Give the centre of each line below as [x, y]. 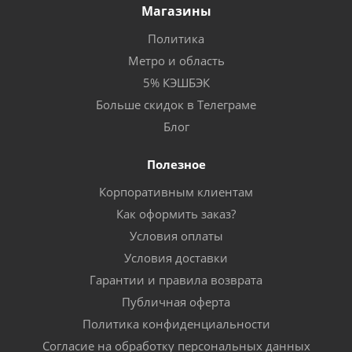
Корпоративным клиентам [176, 191]
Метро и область [176, 60]
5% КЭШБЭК [176, 82]
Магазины [176, 11]
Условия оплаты [176, 235]
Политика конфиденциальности [176, 323]
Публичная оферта [176, 301]
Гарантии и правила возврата [176, 279]
